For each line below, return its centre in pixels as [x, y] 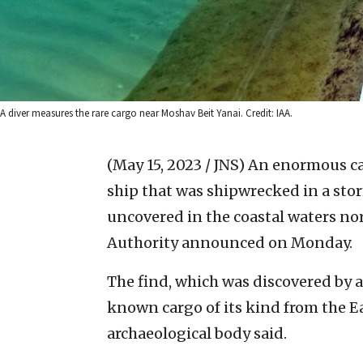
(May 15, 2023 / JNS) [176, 164]
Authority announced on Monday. [230, 242]
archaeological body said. [197, 333]
